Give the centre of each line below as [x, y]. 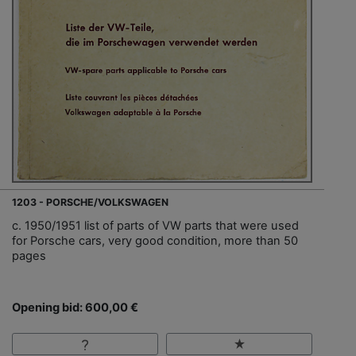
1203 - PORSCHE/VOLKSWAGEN [90, 203]
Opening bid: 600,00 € [75, 308]
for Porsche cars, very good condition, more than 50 [155, 241]
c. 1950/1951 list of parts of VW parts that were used [155, 226]
